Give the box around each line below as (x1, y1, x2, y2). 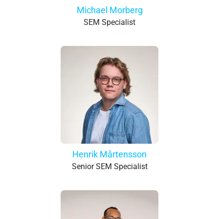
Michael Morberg (76, 5, 143, 15)
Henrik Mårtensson (72, 149, 147, 159)
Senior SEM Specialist (71, 162, 148, 171)
